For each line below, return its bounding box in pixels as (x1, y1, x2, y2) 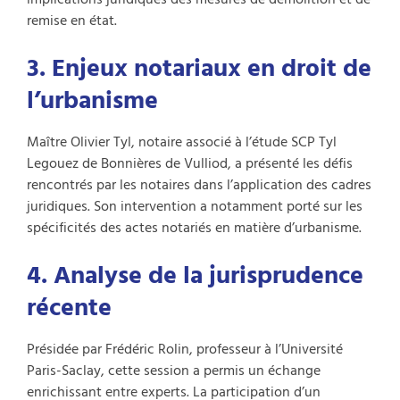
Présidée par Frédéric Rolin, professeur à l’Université (27, 337, 343, 361)
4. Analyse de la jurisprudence (27, 254, 363, 296)
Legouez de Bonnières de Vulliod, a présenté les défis (27, 151, 353, 175)
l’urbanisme (27, 79, 158, 121)
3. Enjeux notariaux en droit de (27, 47, 371, 88)
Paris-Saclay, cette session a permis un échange (27, 358, 321, 382)
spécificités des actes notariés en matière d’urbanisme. (27, 215, 362, 239)
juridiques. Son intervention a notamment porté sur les (27, 194, 362, 218)
